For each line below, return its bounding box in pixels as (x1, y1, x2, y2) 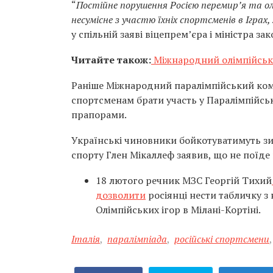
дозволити (96, 188, 146, 202)
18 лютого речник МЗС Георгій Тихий (96, 174, 272, 187)
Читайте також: (71, 53, 151, 66)
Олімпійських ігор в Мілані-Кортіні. (96, 203, 261, 216)
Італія (71, 232, 100, 246)
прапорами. (71, 108, 127, 121)
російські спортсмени (174, 232, 269, 246)
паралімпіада (107, 232, 167, 246)
